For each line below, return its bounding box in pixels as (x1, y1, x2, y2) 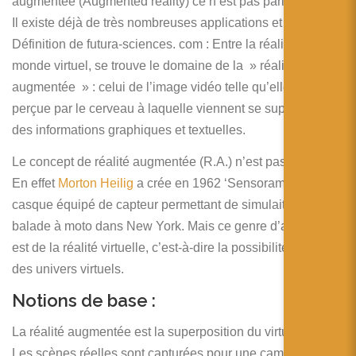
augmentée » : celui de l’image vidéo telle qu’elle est (12, 79, 310, 94)
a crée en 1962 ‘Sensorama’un (133, 176, 310, 190)
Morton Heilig (58, 176, 133, 190)
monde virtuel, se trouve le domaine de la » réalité (12, 58, 295, 72)
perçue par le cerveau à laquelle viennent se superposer (12, 101, 328, 115)
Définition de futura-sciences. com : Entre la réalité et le (12, 37, 321, 51)
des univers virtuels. (12, 261, 124, 276)
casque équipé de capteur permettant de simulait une (12, 197, 310, 211)
